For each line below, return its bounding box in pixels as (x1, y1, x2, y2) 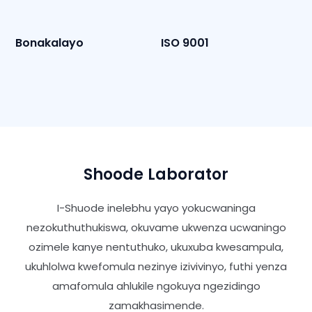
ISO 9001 (160, 35, 209, 52)
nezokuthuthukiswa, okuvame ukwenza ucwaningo (26, 219, 286, 235)
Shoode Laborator (84, 163, 228, 185)
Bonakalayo (15, 35, 84, 52)
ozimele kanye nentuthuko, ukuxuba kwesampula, (29, 239, 283, 254)
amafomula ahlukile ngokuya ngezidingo (52, 278, 260, 293)
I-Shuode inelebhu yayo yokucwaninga (56, 200, 256, 215)
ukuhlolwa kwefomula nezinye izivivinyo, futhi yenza (25, 258, 287, 274)
